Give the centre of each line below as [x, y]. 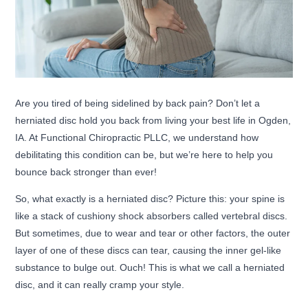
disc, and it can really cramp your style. [100, 285]
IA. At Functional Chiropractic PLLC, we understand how [137, 138]
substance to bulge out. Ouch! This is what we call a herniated [150, 268]
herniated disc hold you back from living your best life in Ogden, [153, 121]
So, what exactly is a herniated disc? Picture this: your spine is [150, 199]
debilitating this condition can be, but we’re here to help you [144, 155]
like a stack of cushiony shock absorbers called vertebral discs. [152, 216]
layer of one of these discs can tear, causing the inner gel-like [148, 251]
